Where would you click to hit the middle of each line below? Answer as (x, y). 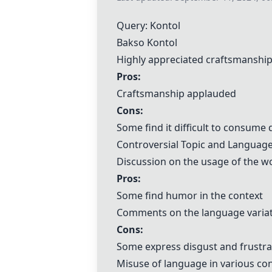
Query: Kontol (148, 25)
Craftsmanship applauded (176, 93)
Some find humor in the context (190, 195)
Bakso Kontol (147, 42)
